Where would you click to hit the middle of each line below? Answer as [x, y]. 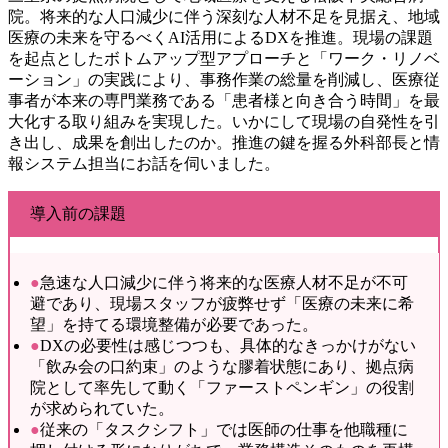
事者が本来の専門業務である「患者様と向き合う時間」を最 [224, 100]
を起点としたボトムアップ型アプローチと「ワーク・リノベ [224, 58]
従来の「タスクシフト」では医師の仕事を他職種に [223, 430]
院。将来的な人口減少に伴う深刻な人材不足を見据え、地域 [224, 16]
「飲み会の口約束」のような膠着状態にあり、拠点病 [221, 367]
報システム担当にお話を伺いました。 [144, 163]
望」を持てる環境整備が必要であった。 [173, 325]
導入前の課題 [77, 214]
